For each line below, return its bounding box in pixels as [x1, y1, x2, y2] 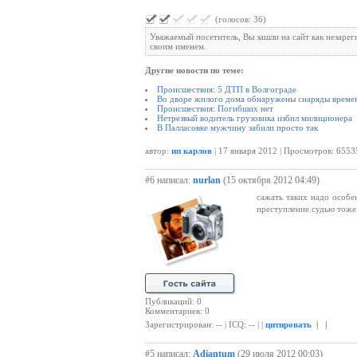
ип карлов [171, 146, 212, 155]
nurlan [193, 175, 221, 186]
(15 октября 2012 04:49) [221, 175, 320, 186]
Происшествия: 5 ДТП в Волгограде [157, 84, 296, 94]
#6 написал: [145, 175, 193, 186]
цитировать [265, 320, 312, 329]
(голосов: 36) [213, 14, 266, 24]
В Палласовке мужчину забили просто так [157, 123, 318, 132]
